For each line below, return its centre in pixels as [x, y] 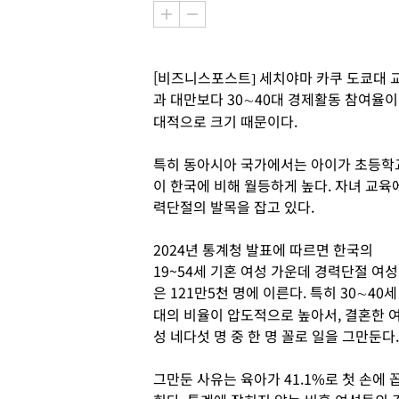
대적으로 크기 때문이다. [225, 121]
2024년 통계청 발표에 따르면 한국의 [263, 249]
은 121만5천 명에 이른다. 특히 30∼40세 [275, 292]
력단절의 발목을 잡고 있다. [237, 207]
